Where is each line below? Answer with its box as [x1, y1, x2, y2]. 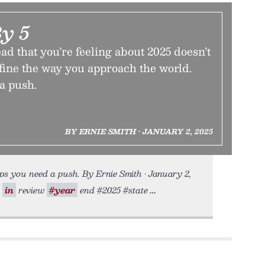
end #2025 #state [77, 183, 148, 197]
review [16, 183, 47, 197]
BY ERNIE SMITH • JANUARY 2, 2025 [64, 125, 213, 137]
